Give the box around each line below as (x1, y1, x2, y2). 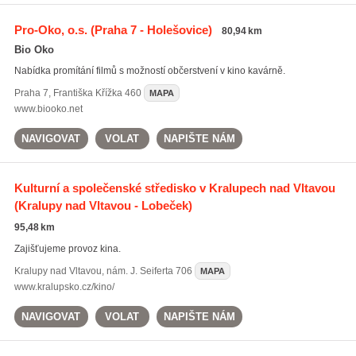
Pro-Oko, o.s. (14, 23, 87, 37)
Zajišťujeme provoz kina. (14, 243, 121, 254)
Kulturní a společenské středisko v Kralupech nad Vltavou (14, 181, 335, 195)
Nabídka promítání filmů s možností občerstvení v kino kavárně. (14, 65, 285, 76)
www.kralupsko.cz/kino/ (14, 281, 114, 292)
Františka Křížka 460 (52, 87, 141, 99)
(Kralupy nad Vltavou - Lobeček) (14, 199, 192, 212)
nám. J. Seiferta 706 (106, 265, 192, 277)
